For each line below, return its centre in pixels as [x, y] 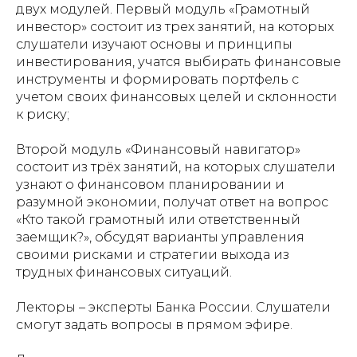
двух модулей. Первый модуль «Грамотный [163, 9]
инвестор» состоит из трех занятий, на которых [175, 27]
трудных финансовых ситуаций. [124, 272]
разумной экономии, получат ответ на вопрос [172, 202]
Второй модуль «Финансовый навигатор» [158, 149]
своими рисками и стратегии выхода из [153, 255]
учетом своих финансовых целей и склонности [177, 97]
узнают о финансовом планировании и [150, 184]
